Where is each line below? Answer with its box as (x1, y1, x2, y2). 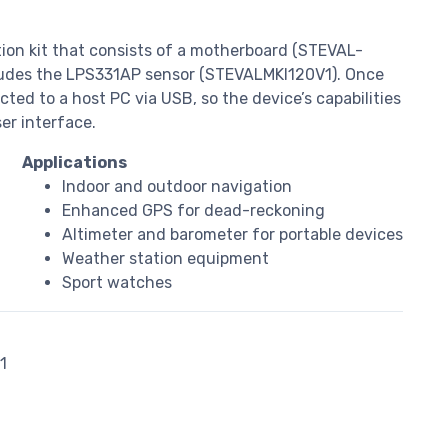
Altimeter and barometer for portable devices (62, 225, 403, 245)
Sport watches (62, 273, 172, 293)
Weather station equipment (62, 249, 269, 269)
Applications (22, 153, 127, 173)
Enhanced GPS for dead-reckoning (62, 201, 325, 221)
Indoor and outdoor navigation (62, 177, 292, 197)
